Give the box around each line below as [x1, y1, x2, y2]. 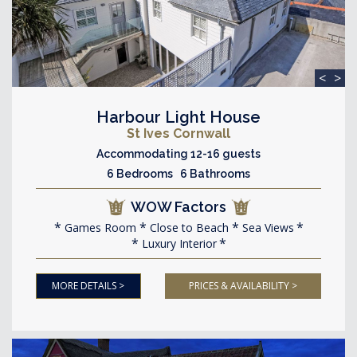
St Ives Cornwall [127, 125, 230, 141]
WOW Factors [131, 198, 226, 215]
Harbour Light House [96, 107, 261, 127]
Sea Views [238, 219, 294, 235]
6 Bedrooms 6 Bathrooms [107, 167, 250, 180]
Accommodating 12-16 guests [96, 147, 261, 160]
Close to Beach [146, 219, 229, 235]
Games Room [61, 219, 136, 235]
